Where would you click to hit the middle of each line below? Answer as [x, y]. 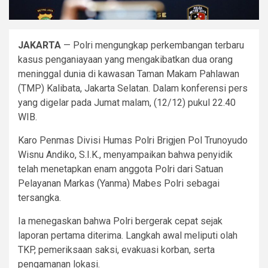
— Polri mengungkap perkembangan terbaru [153, 45]
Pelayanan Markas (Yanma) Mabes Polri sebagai [119, 183]
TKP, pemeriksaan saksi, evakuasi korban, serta [116, 249]
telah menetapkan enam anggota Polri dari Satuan [121, 169]
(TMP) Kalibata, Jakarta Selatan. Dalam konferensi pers [133, 88]
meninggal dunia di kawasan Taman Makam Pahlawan [129, 74]
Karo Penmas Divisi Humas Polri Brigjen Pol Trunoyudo [133, 140]
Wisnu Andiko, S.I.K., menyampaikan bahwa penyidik [125, 154]
